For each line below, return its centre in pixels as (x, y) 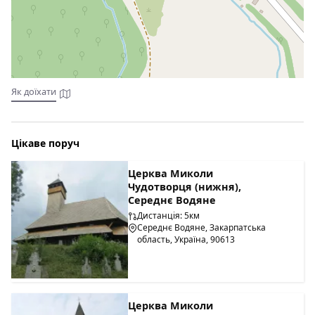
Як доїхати (34, 92)
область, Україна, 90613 (186, 240)
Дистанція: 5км (169, 216)
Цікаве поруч (45, 143)
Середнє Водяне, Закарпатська (202, 228)
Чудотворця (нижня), (185, 187)
